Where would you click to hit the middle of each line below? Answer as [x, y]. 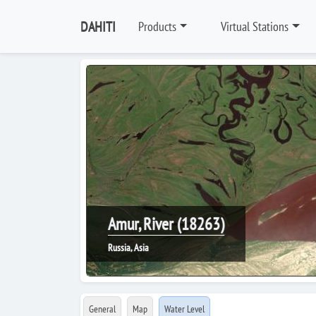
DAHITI [98, 26]
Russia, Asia [128, 248]
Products [157, 26]
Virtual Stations [255, 26]
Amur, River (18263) [166, 224]
